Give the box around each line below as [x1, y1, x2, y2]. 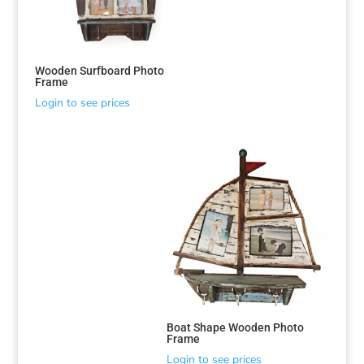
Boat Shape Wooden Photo [167, 320, 305, 334]
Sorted [33, 151, 68, 167]
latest [33, 188, 63, 205]
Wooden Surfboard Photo [34, 64, 164, 77]
